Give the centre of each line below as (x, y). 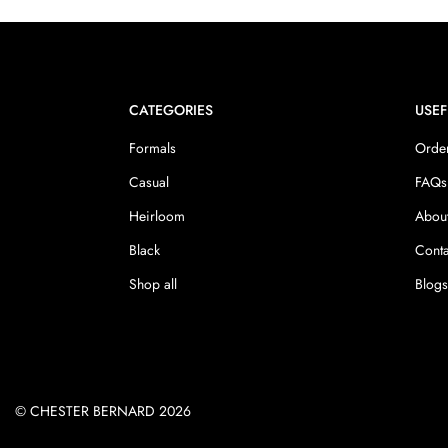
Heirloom (157, 216)
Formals (153, 148)
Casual (149, 182)
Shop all (153, 284)
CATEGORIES (171, 110)
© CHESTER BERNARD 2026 (103, 411)
